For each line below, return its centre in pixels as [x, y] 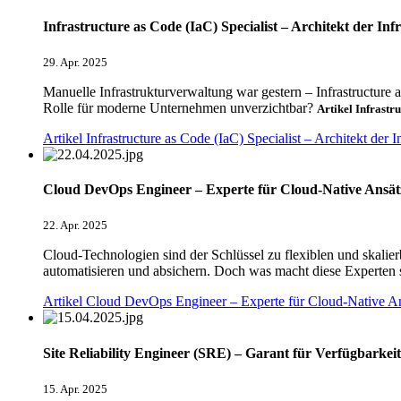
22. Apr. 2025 [75, 226]
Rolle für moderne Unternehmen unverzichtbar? [180, 107]
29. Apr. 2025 [75, 62]
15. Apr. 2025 [75, 388]
